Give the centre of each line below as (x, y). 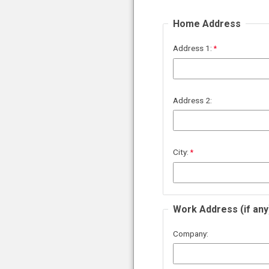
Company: (191, 234)
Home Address (207, 24)
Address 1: (192, 48)
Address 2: (192, 101)
